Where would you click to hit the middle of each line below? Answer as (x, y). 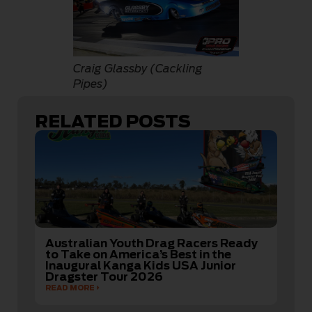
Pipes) (91, 84)
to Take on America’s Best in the (138, 255)
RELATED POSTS (113, 122)
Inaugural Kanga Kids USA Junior (141, 266)
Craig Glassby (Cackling (138, 69)
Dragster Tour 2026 (104, 277)
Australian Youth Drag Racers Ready (151, 244)
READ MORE (70, 288)
